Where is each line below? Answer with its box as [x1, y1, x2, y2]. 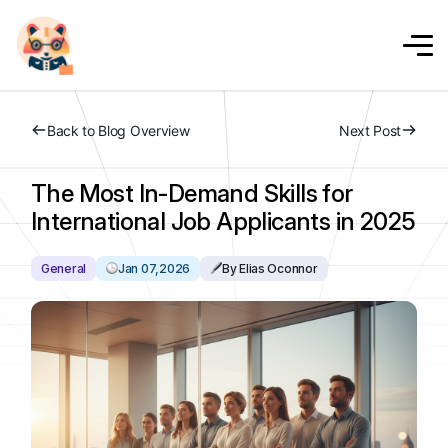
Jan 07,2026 [118, 261, 190, 276]
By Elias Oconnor [221, 261, 318, 276]
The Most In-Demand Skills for [31, 179, 353, 208]
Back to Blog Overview [47, 122, 190, 139]
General [41, 261, 87, 276]
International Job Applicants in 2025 [31, 207, 416, 236]
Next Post [338, 122, 401, 139]
